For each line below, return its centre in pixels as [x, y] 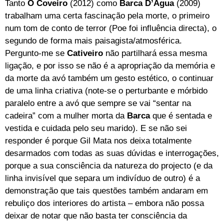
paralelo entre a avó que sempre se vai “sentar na [98, 103]
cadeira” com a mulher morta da [66, 116]
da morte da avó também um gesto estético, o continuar [109, 78]
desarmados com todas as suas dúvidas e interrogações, [112, 153]
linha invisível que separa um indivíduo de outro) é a [102, 178]
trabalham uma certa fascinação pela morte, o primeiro [107, 16]
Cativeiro [86, 53]
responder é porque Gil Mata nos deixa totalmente [98, 141]
